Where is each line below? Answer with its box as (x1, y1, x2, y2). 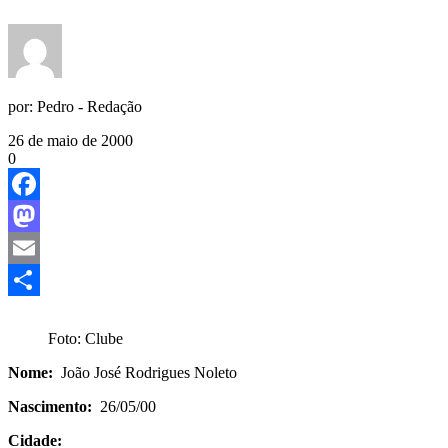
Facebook (8, 207, 70, 224)
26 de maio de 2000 (8, 132, 133, 149)
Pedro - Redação (37, 98, 142, 115)
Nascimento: (8, 398, 92, 415)
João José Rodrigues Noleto (53, 364, 385, 381)
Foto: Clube (48, 330, 123, 347)
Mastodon (8, 239, 71, 256)
